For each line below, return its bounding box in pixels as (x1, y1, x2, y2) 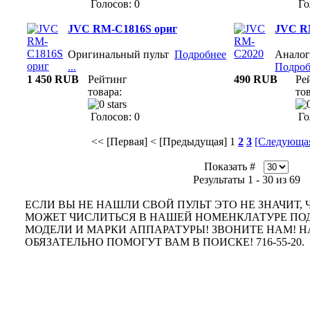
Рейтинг (88, 73, 128, 85)
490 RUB (234, 73, 278, 85)
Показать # (204, 161, 264, 172)
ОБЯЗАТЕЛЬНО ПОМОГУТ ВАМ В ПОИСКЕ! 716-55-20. (25, 236, 304, 248)
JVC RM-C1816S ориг (67, 23, 177, 35)
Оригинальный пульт (67, 48, 174, 60)
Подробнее (174, 48, 226, 60)
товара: (88, 86, 122, 98)
